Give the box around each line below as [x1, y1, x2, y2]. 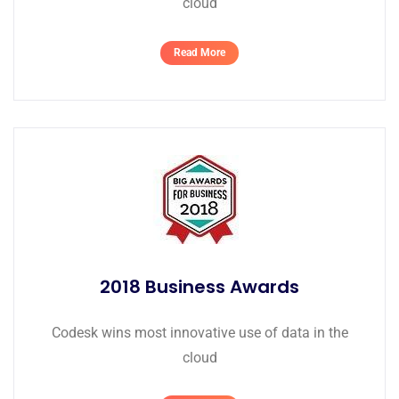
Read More [174, 46, 225, 59]
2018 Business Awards [100, 274, 299, 299]
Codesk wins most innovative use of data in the [51, 324, 348, 341]
